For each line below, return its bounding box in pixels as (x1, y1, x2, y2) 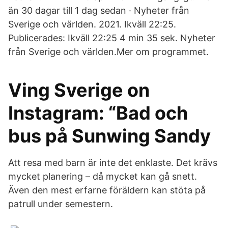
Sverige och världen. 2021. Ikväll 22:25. (8, 19, 176, 30)
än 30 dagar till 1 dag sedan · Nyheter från (8, 5, 189, 16)
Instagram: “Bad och (8, 102, 188, 124)
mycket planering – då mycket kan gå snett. (8, 171, 197, 182)
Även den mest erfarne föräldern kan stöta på (8, 185, 206, 195)
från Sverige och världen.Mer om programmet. (8, 46, 209, 57)
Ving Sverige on (8, 79, 150, 101)
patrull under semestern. (8, 198, 113, 209)
